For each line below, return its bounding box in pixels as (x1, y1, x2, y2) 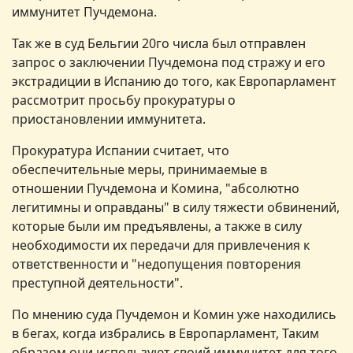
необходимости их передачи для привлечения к (12, 236, 310, 254)
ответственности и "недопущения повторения (12, 255, 301, 273)
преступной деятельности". (12, 273, 183, 292)
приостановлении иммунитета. (12, 110, 206, 128)
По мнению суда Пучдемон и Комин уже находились (12, 305, 336, 323)
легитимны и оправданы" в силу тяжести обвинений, (12, 198, 340, 216)
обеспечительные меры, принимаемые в (12, 160, 267, 178)
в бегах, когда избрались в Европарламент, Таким (12, 324, 319, 342)
